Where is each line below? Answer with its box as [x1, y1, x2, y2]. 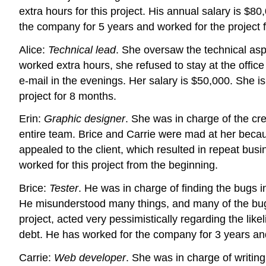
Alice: [19, 43, 48, 56]
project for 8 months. [19, 90, 116, 102]
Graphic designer [44, 113, 125, 125]
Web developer [54, 251, 126, 264]
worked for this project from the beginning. [19, 159, 218, 172]
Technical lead [48, 43, 116, 56]
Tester [49, 182, 78, 195]
